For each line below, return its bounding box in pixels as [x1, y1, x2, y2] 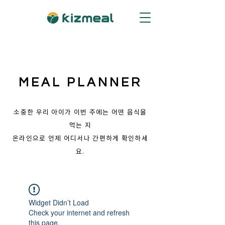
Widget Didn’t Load [29, 197, 89, 207]
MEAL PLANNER [19, 76, 142, 89]
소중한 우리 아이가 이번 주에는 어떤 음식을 [14, 108, 147, 117]
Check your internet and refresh [29, 207, 130, 217]
